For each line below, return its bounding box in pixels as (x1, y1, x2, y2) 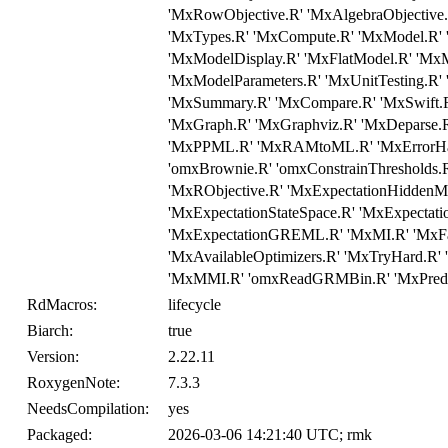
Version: (27, 348, 79, 366)
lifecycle (168, 296, 221, 314)
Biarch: (27, 322, 73, 340)
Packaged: (27, 426, 92, 444)
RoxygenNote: (27, 374, 120, 392)
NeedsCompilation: (27, 400, 149, 418)
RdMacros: (27, 296, 97, 314)
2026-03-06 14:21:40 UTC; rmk (168, 426, 372, 444)
